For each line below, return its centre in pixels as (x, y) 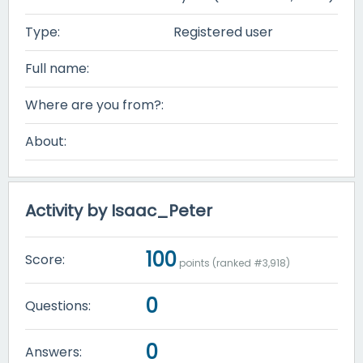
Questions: (58, 305)
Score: (45, 259)
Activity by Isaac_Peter (119, 211)
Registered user (223, 32)
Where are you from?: (94, 105)
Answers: (53, 352)
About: (46, 141)
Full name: (57, 68)
